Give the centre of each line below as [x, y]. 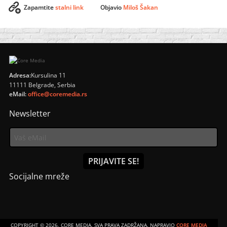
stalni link [69, 7]
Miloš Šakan [140, 7]
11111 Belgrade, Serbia [42, 84]
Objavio [111, 7]
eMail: [18, 94]
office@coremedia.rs [57, 94]
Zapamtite [39, 7]
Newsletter [30, 113]
